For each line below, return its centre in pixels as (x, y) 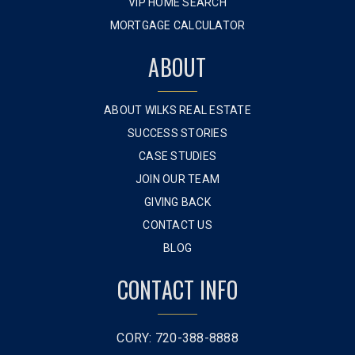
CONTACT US (177, 225)
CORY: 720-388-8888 (177, 338)
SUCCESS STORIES (177, 133)
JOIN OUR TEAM (177, 179)
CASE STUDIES (177, 156)
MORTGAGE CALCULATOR (177, 25)
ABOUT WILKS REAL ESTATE (177, 110)
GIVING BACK (177, 202)
